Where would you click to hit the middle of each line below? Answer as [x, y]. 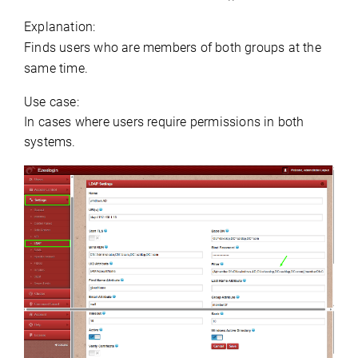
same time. [56, 69]
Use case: [52, 102]
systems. [50, 142]
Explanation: [60, 27]
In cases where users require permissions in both [164, 122]
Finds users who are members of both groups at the [173, 48]
